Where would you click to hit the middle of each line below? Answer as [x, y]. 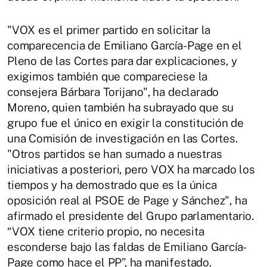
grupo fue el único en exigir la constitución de [126, 123]
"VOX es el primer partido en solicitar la [109, 30]
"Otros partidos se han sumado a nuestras [115, 154]
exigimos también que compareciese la [108, 77]
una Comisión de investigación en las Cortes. [122, 139]
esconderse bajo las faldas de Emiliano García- [127, 247]
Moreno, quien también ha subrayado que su [121, 108]
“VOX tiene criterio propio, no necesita [106, 232]
